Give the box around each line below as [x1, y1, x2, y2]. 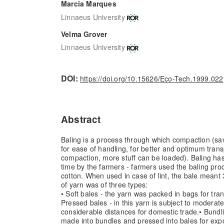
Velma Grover [61, 28, 107, 39]
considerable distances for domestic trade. [61, 206, 199, 216]
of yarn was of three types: [61, 179, 148, 189]
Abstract [61, 112, 101, 126]
